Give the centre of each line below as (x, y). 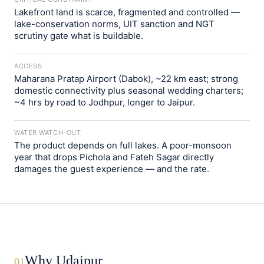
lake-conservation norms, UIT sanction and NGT (114, 24)
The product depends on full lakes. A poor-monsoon (123, 145)
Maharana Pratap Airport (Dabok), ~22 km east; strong (126, 79)
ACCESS (28, 66)
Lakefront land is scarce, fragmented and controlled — (127, 12)
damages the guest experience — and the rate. (112, 169)
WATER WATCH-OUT (48, 133)
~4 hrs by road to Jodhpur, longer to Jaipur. (105, 102)
